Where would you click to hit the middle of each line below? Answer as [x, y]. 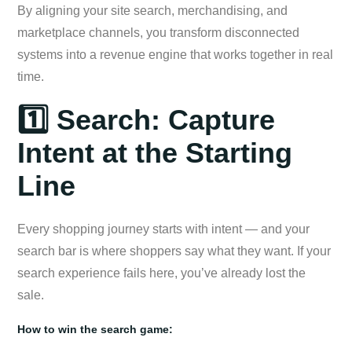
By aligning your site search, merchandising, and [152, 10]
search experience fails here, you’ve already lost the [161, 273]
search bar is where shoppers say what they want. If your [174, 251]
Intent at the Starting [155, 152]
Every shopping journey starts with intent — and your [163, 229]
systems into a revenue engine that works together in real [175, 54]
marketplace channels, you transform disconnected [158, 32]
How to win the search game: [95, 329]
